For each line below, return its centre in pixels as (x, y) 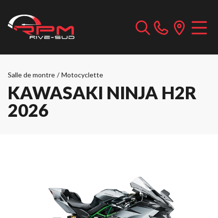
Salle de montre (31, 75)
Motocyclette (82, 75)
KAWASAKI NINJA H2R (102, 92)
